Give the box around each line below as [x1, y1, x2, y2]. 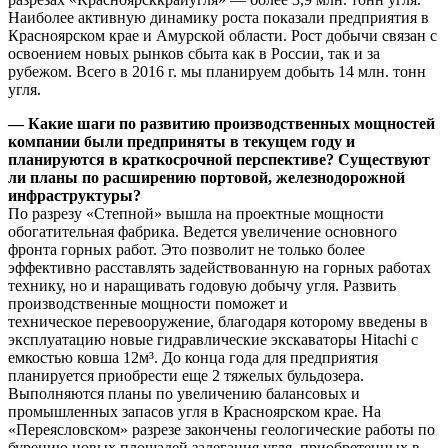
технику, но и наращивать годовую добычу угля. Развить [8, 276, 396, 294]
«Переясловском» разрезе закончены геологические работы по [8, 420, 435, 438]
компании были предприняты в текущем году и [8, 132, 355, 150]
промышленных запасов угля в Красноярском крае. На [8, 402, 381, 420]
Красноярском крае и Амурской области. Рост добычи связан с [8, 26, 437, 44]
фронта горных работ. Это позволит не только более [8, 240, 365, 258]
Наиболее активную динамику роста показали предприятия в [8, 8, 429, 26]
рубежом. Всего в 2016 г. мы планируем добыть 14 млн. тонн [8, 62, 426, 80]
